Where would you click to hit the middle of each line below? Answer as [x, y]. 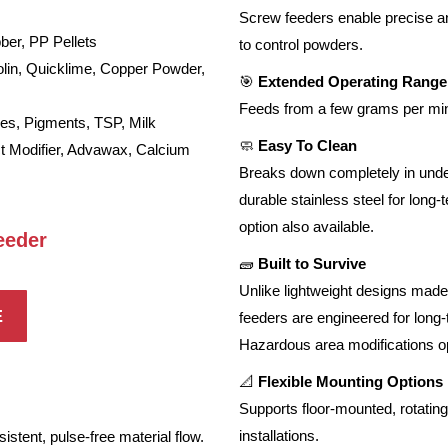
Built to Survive [312, 263]
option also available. [306, 226]
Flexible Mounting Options [350, 381]
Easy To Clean [307, 145]
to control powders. [301, 44]
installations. [279, 435]
